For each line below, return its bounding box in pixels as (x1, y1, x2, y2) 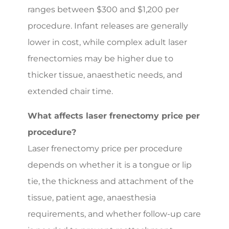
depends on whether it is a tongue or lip (28, 159, 192, 170)
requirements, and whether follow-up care (28, 209, 201, 219)
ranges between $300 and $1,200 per (28, 4, 179, 14)
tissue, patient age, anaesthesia (28, 192, 156, 202)
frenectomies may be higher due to (28, 53, 173, 63)
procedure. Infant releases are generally (28, 20, 188, 31)
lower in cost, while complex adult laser (28, 37, 187, 47)
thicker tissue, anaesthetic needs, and (28, 70, 182, 80)
